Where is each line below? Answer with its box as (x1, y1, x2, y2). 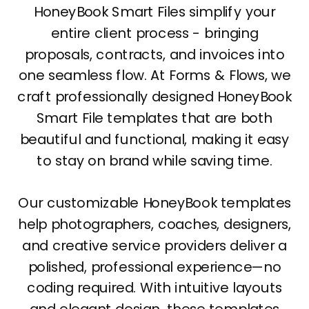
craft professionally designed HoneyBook (17, 86, 292, 106)
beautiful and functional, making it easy (19, 129, 290, 149)
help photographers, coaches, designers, (17, 214, 292, 234)
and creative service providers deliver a (22, 235, 287, 255)
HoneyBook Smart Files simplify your (34, 1, 275, 21)
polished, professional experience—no (28, 257, 281, 277)
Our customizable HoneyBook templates (17, 192, 292, 212)
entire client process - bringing (50, 23, 259, 43)
